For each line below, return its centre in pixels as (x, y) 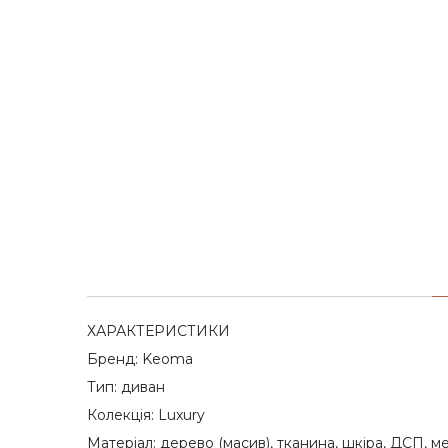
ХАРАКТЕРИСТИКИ (158, 331)
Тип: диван (126, 387)
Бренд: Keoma (140, 359)
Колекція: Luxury (146, 415)
